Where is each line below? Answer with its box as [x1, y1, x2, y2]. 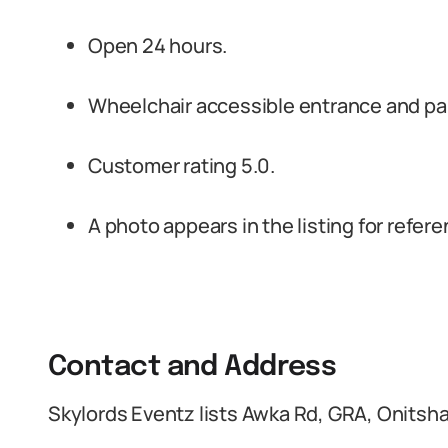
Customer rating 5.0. [88, 152, 275, 179]
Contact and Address [48, 353, 337, 382]
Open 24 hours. [88, 32, 228, 59]
